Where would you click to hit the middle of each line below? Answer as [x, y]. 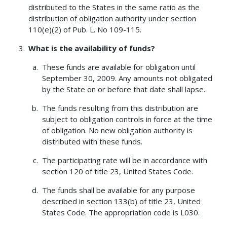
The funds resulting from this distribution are [120, 108]
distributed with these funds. [92, 141]
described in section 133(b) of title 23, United [121, 201]
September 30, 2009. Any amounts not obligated [127, 78]
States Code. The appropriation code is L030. [121, 212]
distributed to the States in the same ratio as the [114, 7]
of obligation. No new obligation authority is [117, 130]
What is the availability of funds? [92, 48]
